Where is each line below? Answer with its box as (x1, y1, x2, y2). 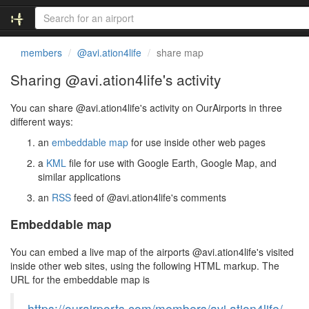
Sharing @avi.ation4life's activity (10, 69, 221, 90)
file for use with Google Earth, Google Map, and (66, 156, 277, 170)
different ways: (10, 114, 73, 128)
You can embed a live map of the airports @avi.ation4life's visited (10, 245, 294, 259)
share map (157, 46, 203, 59)
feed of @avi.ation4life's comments (71, 190, 226, 204)
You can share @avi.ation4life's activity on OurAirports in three (10, 101, 282, 114)
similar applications (38, 170, 121, 183)
